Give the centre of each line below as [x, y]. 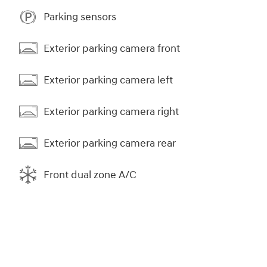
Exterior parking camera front [112, 48]
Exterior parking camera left [108, 80]
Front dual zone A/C [90, 175]
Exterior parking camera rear [110, 143]
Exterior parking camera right [111, 111]
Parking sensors [80, 17]
